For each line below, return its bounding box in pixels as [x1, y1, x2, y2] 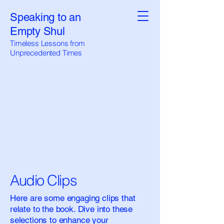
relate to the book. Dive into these [10, 204, 133, 214]
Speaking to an [10, 11, 81, 23]
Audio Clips [10, 171, 77, 189]
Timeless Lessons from [10, 38, 85, 48]
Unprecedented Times [10, 48, 82, 57]
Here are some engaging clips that [10, 193, 135, 203]
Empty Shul [10, 25, 65, 37]
